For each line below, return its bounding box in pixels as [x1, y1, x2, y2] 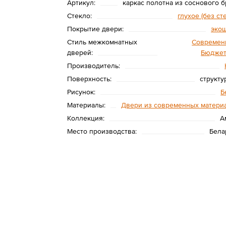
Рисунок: [67, 88, 95, 96]
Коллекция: [67, 114, 104, 122]
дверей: [67, 48, 93, 56]
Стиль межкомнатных [67, 38, 137, 46]
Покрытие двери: [67, 25, 124, 33]
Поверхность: [67, 75, 111, 83]
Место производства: [67, 127, 137, 135]
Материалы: [67, 101, 105, 109]
